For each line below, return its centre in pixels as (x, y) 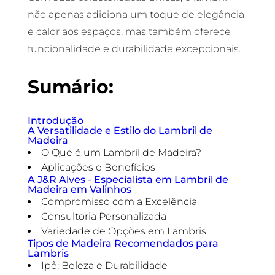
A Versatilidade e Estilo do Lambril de (120, 130)
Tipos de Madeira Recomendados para (123, 243)
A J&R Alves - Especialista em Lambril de (128, 180)
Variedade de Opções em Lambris (123, 231)
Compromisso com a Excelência (119, 202)
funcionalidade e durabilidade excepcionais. (134, 49)
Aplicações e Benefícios (98, 167)
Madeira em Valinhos (79, 189)
